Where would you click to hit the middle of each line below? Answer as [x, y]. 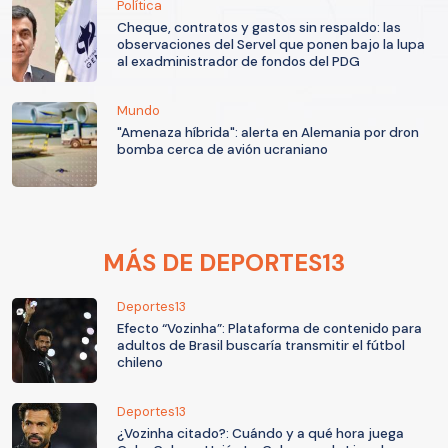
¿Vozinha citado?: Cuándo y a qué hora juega [260, 434]
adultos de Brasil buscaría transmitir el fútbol [261, 346]
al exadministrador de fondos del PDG [238, 62]
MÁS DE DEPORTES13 [224, 263]
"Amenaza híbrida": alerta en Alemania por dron [268, 133]
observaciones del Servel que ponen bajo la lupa [271, 45]
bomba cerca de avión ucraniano [222, 150]
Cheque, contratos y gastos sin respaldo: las [259, 28]
